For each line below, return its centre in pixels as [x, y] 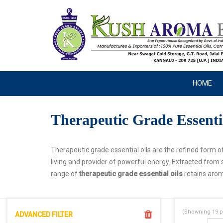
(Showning [197, 212]
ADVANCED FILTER [44, 214]
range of [65, 174]
